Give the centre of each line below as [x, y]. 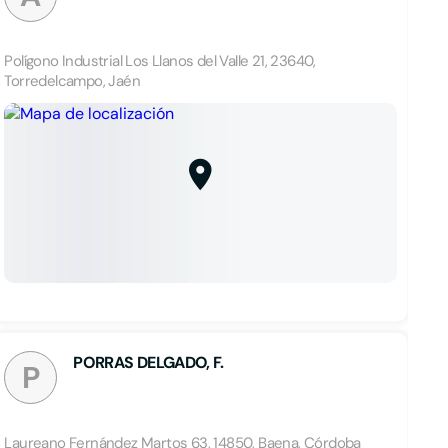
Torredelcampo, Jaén [72, 81]
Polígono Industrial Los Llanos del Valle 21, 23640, [160, 61]
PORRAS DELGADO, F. [148, 362]
